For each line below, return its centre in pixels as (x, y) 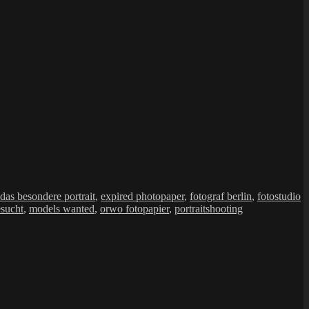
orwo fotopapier (134, 208)
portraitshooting (209, 208)
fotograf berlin (221, 196)
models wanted (62, 208)
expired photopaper (142, 196)
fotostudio (279, 196)
